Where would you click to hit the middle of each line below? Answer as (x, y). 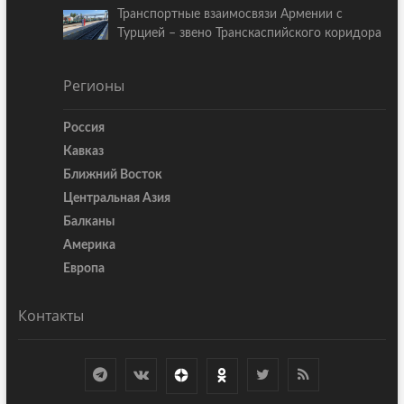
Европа (83, 269)
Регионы (93, 86)
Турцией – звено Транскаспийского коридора (250, 34)
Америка (89, 246)
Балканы (88, 222)
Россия (83, 129)
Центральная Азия (116, 199)
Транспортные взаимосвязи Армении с (230, 15)
